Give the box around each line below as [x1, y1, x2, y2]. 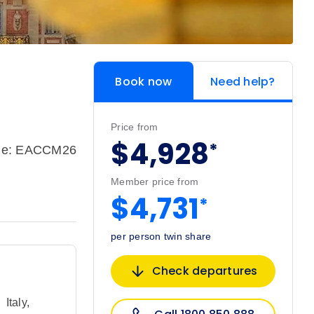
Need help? [210, 74, 275, 90]
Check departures [151, 263, 258, 280]
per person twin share [111, 231, 212, 243]
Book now [115, 74, 172, 90]
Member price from [111, 176, 199, 188]
